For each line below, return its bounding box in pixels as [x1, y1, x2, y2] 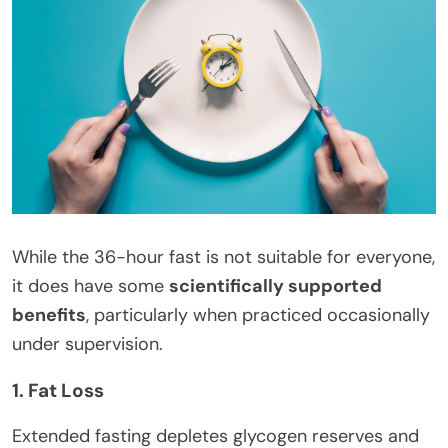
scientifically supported [169, 274, 382, 299]
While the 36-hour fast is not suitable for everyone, [12, 245, 435, 270]
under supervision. [12, 332, 163, 357]
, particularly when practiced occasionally [86, 303, 430, 328]
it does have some [12, 274, 169, 299]
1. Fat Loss [12, 378, 104, 404]
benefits [12, 303, 86, 328]
